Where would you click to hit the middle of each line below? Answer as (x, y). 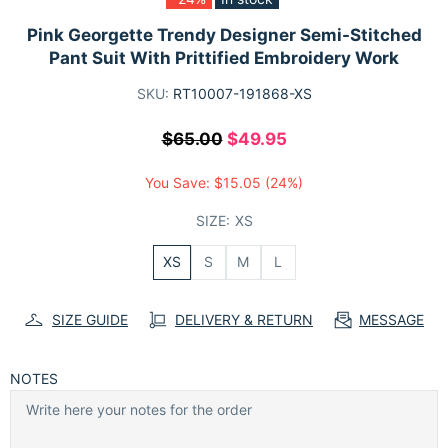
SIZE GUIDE (90, 319)
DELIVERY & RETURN (244, 319)
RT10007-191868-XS (242, 93)
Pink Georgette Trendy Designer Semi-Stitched (224, 34)
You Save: (179, 182)
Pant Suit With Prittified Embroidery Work (224, 57)
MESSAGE (391, 319)
